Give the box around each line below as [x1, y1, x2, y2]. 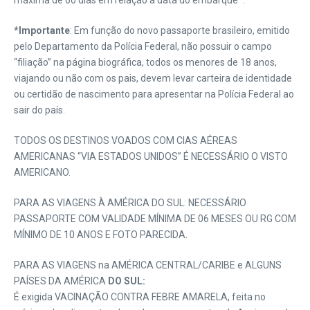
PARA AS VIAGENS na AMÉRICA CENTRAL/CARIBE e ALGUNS [14, 259, 282, 271]
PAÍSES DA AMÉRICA [14, 275, 108, 286]
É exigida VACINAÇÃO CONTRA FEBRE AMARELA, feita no [14, 291, 266, 302]
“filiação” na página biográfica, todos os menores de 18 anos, [14, 57, 277, 68]
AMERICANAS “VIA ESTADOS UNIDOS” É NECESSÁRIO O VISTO [14, 151, 288, 162]
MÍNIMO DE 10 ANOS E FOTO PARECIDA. [14, 229, 188, 240]
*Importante [14, 25, 70, 36]
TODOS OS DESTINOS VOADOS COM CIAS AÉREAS [14, 135, 237, 146]
